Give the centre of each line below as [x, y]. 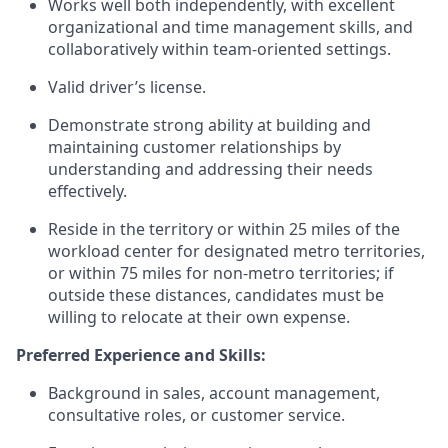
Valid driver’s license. [127, 87]
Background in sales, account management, [214, 393]
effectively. [87, 191]
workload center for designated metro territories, [236, 251]
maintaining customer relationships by [194, 147]
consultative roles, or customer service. [196, 415]
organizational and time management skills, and [230, 27]
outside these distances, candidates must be [216, 295]
